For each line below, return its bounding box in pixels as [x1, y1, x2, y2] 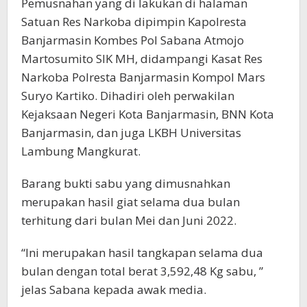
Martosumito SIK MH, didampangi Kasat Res [21, 51, 262, 67]
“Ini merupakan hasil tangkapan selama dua [21, 245, 263, 261]
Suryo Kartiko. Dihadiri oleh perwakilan [21, 88, 234, 104]
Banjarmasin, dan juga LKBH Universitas [21, 125, 241, 141]
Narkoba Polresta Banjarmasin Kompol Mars [21, 69, 265, 86]
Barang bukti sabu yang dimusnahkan [21, 175, 230, 192]
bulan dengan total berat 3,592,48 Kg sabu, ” [21, 263, 263, 280]
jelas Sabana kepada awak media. [21, 282, 206, 298]
